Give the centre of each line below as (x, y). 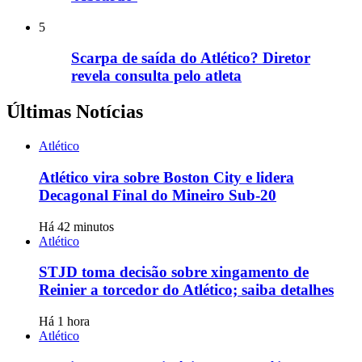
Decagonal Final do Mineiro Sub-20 (158, 195)
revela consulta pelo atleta (156, 76)
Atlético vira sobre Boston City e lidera (166, 177)
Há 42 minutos (76, 226)
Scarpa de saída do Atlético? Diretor (191, 58)
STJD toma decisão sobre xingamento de (174, 272)
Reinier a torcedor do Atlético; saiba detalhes (186, 290)
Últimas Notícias (75, 112)
